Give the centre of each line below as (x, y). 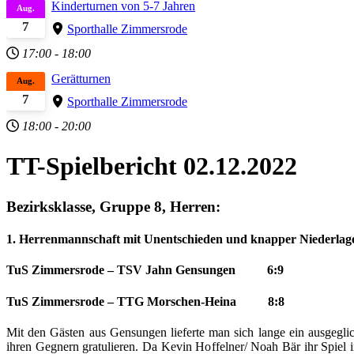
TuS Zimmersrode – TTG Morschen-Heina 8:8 (145, 301)
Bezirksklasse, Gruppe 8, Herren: (113, 206)
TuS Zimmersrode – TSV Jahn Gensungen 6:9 (145, 270)
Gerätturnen (81, 78)
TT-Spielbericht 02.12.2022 (152, 166)
